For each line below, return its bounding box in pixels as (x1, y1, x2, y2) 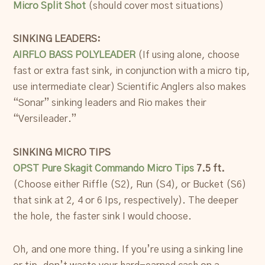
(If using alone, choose (135, 50, 240, 60)
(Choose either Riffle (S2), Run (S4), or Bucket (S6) (13, 179, 247, 189)
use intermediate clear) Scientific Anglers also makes (13, 82, 247, 92)
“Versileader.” (13, 114, 77, 124)
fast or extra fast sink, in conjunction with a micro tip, (13, 66, 251, 76)
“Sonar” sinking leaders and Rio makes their (13, 98, 207, 108)
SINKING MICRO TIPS (13, 147, 111, 157)
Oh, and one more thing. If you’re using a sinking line (13, 244, 244, 254)
